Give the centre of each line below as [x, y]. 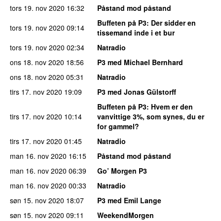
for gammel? [118, 127]
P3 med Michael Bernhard [140, 62]
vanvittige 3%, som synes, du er [151, 117]
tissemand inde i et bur [136, 33]
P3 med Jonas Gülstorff [137, 92]
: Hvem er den [170, 107]
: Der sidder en [171, 23]
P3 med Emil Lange [129, 201]
